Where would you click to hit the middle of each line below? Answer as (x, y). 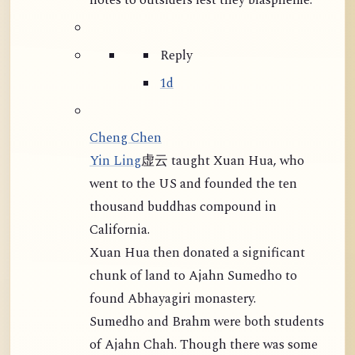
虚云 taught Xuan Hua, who (223, 162)
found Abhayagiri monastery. (173, 300)
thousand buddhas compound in (183, 208)
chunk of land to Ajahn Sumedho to (193, 277)
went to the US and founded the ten (193, 185)
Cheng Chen (126, 139)
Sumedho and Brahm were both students (118, 323)
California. (120, 231)
